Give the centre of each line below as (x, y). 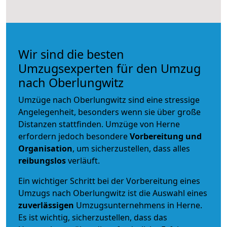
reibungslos (42, 160)
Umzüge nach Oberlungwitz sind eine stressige (109, 100)
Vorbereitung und (166, 136)
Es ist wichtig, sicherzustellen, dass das (93, 217)
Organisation (45, 148)
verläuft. (83, 160)
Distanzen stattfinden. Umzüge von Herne (99, 124)
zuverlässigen (47, 205)
